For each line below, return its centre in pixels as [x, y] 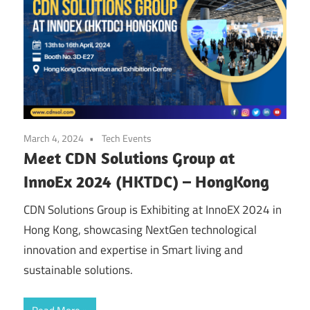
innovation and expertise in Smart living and [133, 249]
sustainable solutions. [78, 270]
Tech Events [127, 138]
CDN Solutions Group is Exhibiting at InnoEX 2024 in [153, 209]
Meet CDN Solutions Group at [129, 158]
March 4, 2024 [54, 138]
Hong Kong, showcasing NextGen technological [140, 229]
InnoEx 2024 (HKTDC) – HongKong [146, 182]
